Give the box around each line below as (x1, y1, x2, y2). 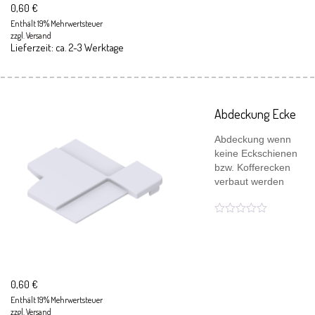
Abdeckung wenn (214, 134, 291, 145)
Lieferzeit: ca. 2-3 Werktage (11, 41, 124, 54)
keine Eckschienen (214, 148, 297, 159)
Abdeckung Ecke (214, 106, 296, 122)
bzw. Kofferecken (214, 162, 290, 173)
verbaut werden (214, 176, 284, 187)
